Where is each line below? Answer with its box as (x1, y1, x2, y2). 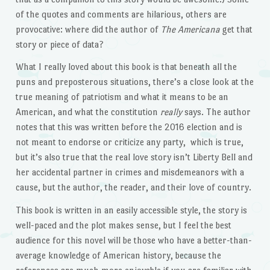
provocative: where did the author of (15, 24, 161, 34)
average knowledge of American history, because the (15, 250, 221, 261)
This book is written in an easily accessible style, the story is (15, 205, 247, 216)
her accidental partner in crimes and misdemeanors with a (15, 167, 244, 178)
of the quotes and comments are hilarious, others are (15, 8, 227, 19)
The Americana (160, 24, 222, 34)
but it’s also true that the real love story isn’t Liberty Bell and (15, 152, 253, 163)
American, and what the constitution (15, 107, 160, 118)
